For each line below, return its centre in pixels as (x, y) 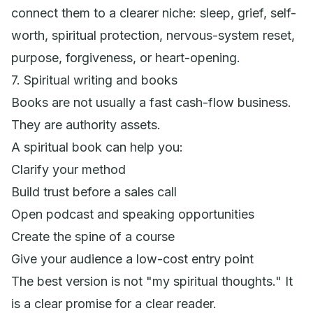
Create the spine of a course (93, 236)
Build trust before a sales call (94, 191)
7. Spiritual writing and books (94, 80)
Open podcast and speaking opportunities (133, 214)
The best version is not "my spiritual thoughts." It (152, 281)
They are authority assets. (86, 124)
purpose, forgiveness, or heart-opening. (126, 57)
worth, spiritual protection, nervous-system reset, (153, 35)
